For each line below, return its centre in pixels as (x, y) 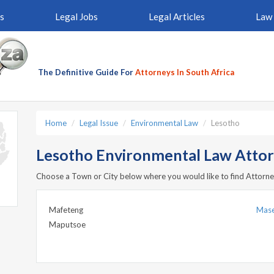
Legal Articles (176, 17)
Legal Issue (99, 123)
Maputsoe (67, 224)
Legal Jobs (76, 17)
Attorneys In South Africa (185, 72)
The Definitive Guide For (87, 72)
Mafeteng (66, 210)
